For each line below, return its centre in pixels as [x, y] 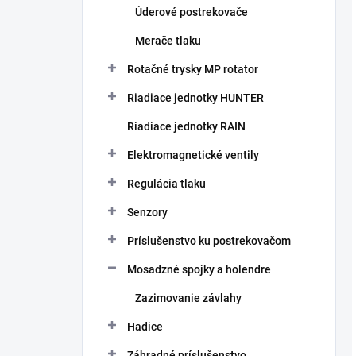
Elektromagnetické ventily [193, 155]
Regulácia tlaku [166, 184]
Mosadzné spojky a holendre [199, 269]
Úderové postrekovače [192, 12]
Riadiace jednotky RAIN [186, 126]
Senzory [147, 212]
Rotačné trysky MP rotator [193, 69]
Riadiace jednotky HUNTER [195, 98]
